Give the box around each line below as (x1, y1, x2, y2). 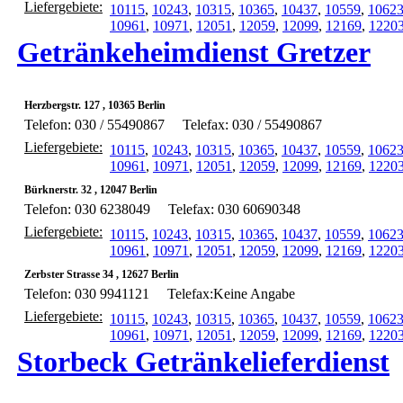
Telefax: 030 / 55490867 (183, 117, 322, 133)
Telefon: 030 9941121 (24, 286, 149, 302)
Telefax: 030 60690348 (168, 201, 300, 218)
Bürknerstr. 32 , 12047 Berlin (24, 184, 157, 197)
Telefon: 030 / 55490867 (24, 117, 165, 133)
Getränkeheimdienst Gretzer (17, 35, 371, 68)
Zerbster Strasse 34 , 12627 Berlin (24, 268, 179, 282)
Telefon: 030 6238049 (24, 201, 150, 218)
